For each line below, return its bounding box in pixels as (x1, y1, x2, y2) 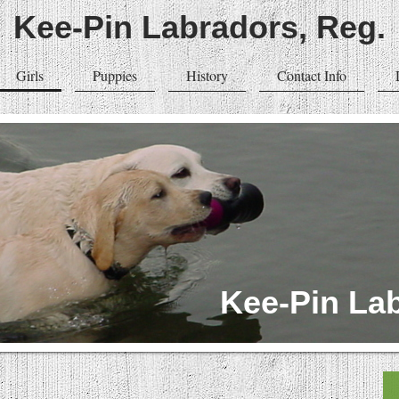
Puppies (93, 66, 137, 85)
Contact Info (277, 66, 346, 85)
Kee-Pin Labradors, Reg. (13, 9, 386, 45)
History (186, 66, 228, 85)
